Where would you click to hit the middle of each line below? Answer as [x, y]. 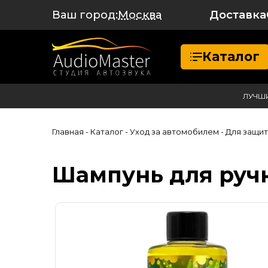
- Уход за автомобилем [172, 132]
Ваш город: [85, 15]
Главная [68, 132]
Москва [140, 15]
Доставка [238, 15]
